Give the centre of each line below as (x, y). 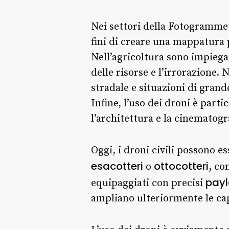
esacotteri (117, 166)
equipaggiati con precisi (148, 183)
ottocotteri (181, 166)
